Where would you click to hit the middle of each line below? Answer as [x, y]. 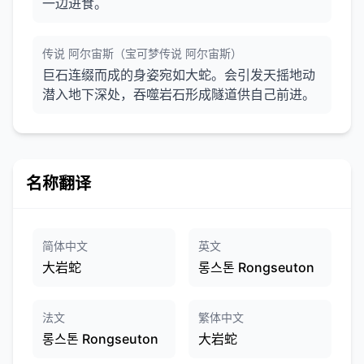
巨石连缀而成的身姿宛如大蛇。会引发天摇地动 [179, 75]
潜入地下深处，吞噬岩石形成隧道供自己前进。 [179, 94]
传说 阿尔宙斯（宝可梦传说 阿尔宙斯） [142, 53]
